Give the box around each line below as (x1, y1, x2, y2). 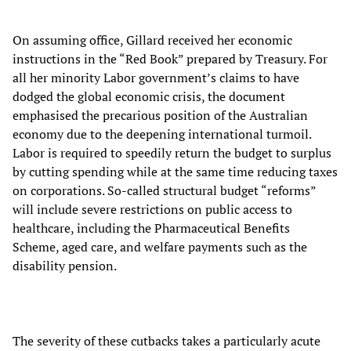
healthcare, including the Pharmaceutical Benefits (13, 219, 290, 237)
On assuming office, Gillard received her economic (13, 31, 292, 49)
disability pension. (13, 256, 117, 274)
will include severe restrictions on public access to (13, 200, 292, 218)
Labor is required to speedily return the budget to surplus (13, 143, 331, 161)
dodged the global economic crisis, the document (13, 87, 285, 105)
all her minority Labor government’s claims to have (13, 68, 299, 86)
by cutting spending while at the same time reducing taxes (13, 162, 338, 180)
